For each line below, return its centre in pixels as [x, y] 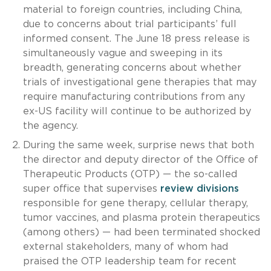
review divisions [199, 188]
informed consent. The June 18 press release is [136, 38]
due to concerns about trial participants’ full [129, 24]
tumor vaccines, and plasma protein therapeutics [141, 217]
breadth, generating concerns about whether [132, 67]
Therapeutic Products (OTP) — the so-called [130, 174]
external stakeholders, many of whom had [125, 247]
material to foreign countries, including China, [132, 9]
